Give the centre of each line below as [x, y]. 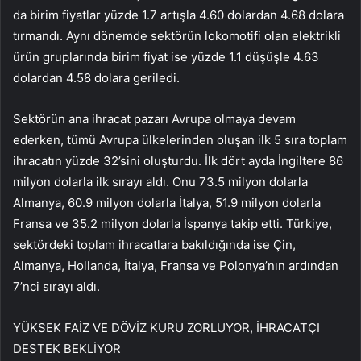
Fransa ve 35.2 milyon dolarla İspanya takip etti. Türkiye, [172, 224]
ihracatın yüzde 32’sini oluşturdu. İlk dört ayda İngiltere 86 [178, 161]
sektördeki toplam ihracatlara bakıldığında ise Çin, [154, 245]
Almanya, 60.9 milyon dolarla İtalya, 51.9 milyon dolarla [167, 203]
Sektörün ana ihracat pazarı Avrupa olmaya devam [154, 119]
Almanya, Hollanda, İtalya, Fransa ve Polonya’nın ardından [176, 266]
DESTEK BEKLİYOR [67, 349]
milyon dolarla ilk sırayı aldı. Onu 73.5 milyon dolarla [160, 182]
